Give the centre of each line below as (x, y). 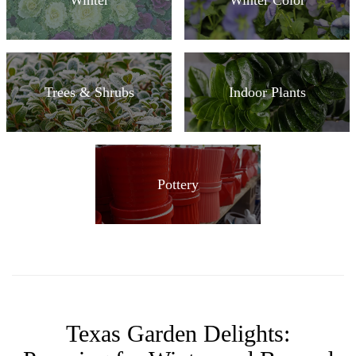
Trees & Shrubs (89, 92)
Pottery (178, 184)
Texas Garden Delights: (178, 333)
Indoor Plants (267, 92)
